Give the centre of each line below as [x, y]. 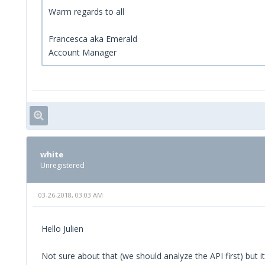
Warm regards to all [86, 11]
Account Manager [83, 52]
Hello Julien [62, 228]
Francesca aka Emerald [93, 38]
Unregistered [62, 165]
